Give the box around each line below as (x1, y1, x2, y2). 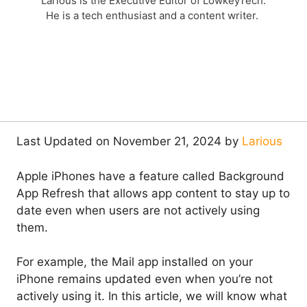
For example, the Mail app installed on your (16, 255, 253, 269)
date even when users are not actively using (16, 203, 260, 217)
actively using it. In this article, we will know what (16, 289, 287, 304)
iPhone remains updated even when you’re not (16, 272, 273, 286)
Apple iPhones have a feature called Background (16, 169, 284, 183)
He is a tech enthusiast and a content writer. (46, 9, 261, 23)
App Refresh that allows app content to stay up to (16, 186, 290, 200)
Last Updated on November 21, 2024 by (16, 134, 242, 149)
